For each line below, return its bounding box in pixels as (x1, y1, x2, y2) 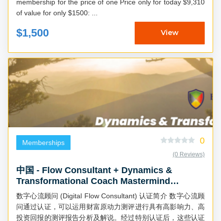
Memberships (22, 138, 65, 147)
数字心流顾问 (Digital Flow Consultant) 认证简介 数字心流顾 (16, 191, 169, 200)
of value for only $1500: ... (92, 8, 98, 17)
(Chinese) (16, 186, 57, 197)
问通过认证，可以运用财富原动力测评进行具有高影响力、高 (16, 202, 205, 211)
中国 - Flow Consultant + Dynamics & (16, 165, 172, 175)
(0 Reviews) (173, 150, 205, 158)
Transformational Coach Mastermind (16, 176, 170, 186)
